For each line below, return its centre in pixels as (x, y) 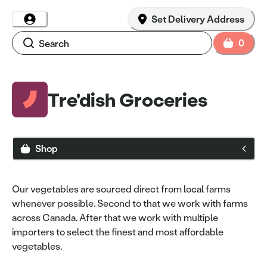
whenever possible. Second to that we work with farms (130, 203)
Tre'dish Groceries (128, 99)
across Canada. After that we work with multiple (115, 218)
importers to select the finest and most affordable (118, 232)
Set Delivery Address (198, 19)
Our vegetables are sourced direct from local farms (121, 189)
